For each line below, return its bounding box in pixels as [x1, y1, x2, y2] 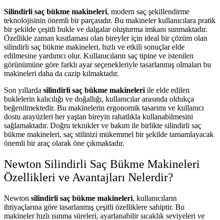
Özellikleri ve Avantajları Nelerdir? [4, 171, 173, 184]
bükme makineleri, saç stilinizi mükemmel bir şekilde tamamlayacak [4, 130, 214, 139]
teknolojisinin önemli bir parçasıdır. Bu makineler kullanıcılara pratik [4, 16, 216, 25]
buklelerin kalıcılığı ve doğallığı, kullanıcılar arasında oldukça [4, 95, 194, 104]
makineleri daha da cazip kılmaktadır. [4, 69, 119, 78]
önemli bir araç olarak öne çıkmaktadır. [4, 139, 124, 148]
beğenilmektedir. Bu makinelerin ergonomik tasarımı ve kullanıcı [4, 104, 204, 112]
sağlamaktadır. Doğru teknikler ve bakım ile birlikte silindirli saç [4, 121, 201, 130]
